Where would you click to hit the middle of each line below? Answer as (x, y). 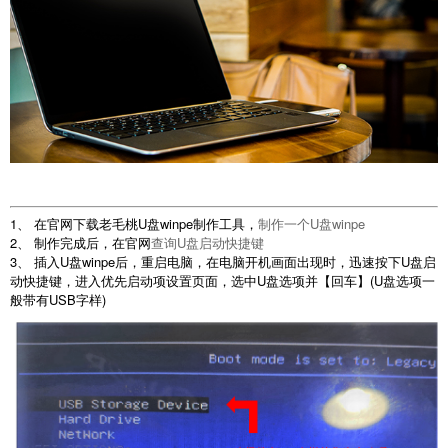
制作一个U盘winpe (311, 224)
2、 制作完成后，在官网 (80, 243)
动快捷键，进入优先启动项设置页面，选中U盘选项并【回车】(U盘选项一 (222, 281)
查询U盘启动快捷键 (207, 243)
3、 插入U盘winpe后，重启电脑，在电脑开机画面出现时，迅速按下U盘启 (223, 262)
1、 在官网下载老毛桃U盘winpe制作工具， (134, 224)
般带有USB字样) (58, 300)
